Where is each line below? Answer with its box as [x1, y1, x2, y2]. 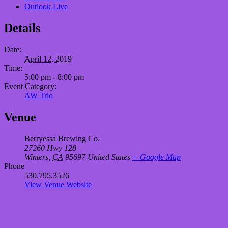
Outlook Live [24, 2, 68, 11]
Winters [24, 152, 48, 161]
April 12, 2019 [24, 54, 72, 63]
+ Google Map [132, 152, 181, 161]
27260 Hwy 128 [24, 143, 76, 152]
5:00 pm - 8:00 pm [24, 72, 84, 81]
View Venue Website [24, 180, 92, 189]
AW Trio [24, 91, 53, 100]
